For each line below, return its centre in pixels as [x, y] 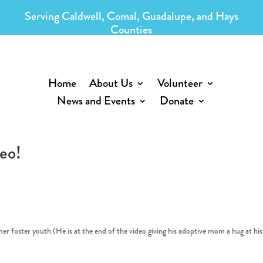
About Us [111, 83]
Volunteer [180, 83]
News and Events [96, 100]
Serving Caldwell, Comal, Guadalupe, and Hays [131, 16]
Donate [177, 100]
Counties [131, 30]
